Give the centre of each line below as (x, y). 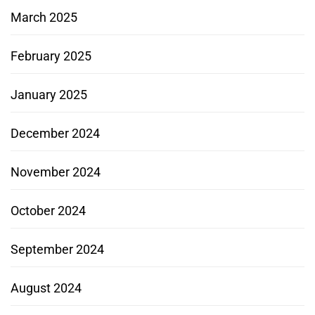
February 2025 (51, 56)
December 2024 (55, 133)
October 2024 (48, 210)
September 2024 (57, 249)
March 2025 (44, 17)
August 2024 (46, 288)
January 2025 (49, 94)
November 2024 (56, 172)
